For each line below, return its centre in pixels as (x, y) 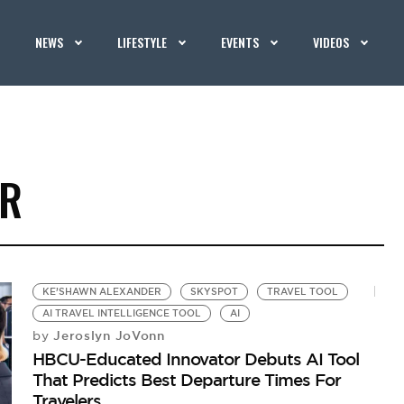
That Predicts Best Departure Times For (187, 380)
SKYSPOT (215, 292)
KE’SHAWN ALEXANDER (102, 292)
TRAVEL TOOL (303, 292)
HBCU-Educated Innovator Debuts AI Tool (196, 359)
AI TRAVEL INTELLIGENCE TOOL (122, 313)
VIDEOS (331, 42)
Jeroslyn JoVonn (107, 335)
